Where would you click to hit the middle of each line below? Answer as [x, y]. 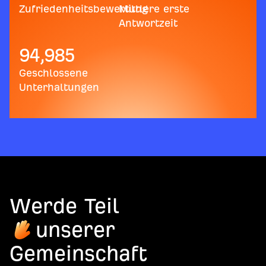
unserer [75, 229]
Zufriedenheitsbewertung [83, 8]
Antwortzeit [148, 23]
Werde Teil [64, 206]
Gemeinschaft [78, 253]
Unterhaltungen [59, 87]
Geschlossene [53, 72]
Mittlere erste [154, 8]
